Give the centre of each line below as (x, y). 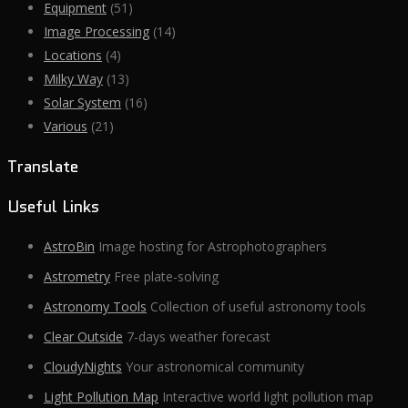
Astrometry (77, 277)
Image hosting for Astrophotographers (211, 247)
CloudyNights (83, 367)
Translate (43, 167)
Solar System (82, 103)
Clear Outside (83, 337)
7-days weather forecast (197, 337)
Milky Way (73, 79)
